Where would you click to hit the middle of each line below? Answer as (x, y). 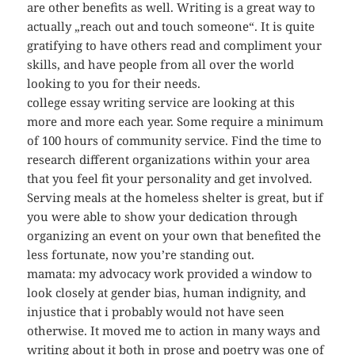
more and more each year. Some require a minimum (176, 122)
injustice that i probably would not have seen (156, 312)
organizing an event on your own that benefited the (174, 236)
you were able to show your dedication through (163, 217)
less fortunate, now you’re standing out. (141, 255)
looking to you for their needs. (114, 84)
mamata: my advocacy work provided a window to (170, 274)
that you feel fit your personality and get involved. (170, 179)
